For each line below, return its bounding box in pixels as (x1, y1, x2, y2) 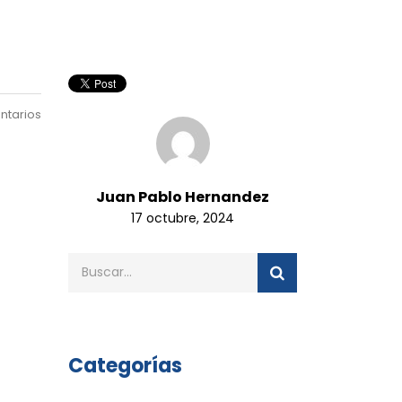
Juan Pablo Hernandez (96, 186, 269, 207)
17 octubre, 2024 (131, 208, 234, 227)
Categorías (68, 351, 182, 380)
